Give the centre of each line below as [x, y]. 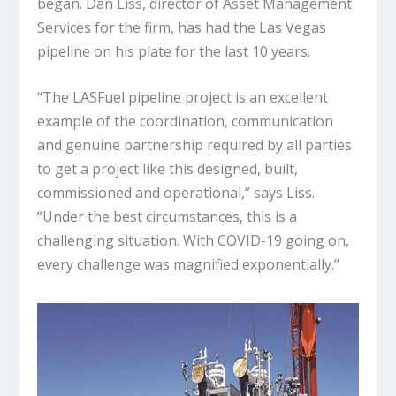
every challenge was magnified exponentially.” [189, 265]
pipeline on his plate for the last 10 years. [174, 51]
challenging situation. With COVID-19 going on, [194, 241]
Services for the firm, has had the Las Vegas [182, 27]
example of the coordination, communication [186, 122]
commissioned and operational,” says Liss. [176, 193]
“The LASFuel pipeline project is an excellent [183, 98]
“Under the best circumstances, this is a [168, 217]
